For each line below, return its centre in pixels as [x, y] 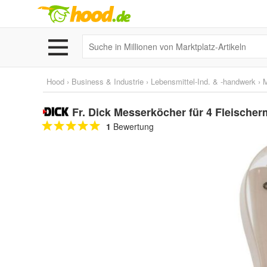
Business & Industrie [108, 81]
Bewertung [132, 126]
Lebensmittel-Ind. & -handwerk [203, 81]
